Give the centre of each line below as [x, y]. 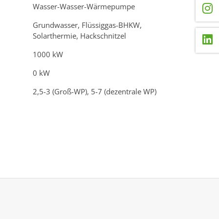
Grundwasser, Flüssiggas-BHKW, [87, 25]
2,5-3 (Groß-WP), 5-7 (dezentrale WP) [95, 91]
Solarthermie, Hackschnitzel [79, 35]
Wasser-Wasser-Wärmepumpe [84, 6]
